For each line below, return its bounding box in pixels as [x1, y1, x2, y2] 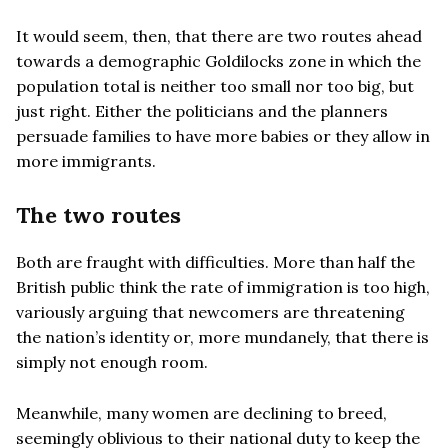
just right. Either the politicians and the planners [16, 100, 388, 121]
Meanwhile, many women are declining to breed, [16, 402, 387, 423]
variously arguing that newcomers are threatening [16, 301, 405, 322]
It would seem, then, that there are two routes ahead [16, 25, 422, 46]
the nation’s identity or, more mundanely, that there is [16, 326, 429, 347]
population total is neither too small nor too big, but [16, 75, 414, 96]
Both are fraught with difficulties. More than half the [16, 251, 415, 272]
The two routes [16, 200, 181, 229]
